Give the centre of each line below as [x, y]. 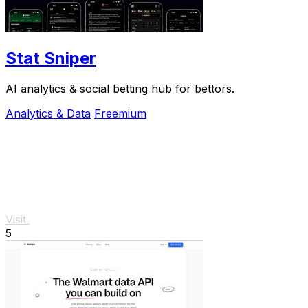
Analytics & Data [48, 114]
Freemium [120, 114]
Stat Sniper [51, 58]
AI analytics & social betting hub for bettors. [120, 89]
